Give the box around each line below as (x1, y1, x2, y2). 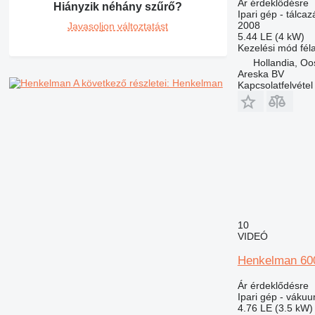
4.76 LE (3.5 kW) (237, 302, 313, 314)
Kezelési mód (237, 41, 297, 53)
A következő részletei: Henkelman (72, 77, 223, 89)
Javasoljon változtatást (67, 20, 169, 32)
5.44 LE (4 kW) (237, 30, 304, 42)
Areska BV (237, 67, 284, 79)
